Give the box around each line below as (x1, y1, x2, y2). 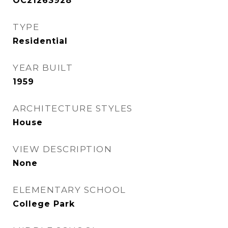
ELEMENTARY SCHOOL (13, 185, 126, 195)
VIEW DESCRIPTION (13, 144, 112, 154)
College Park (13, 199, 75, 209)
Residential (13, 36, 68, 46)
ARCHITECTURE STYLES (13, 103, 133, 113)
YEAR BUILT (13, 63, 73, 73)
